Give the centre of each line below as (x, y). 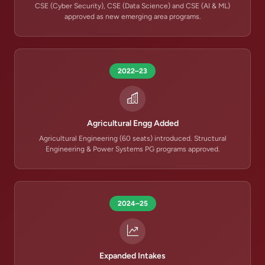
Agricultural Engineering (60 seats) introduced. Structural (132, 138)
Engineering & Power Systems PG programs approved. (132, 149)
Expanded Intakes (132, 256)
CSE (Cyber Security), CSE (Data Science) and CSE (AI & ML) (132, 6)
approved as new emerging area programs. (132, 16)
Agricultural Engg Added (132, 123)
